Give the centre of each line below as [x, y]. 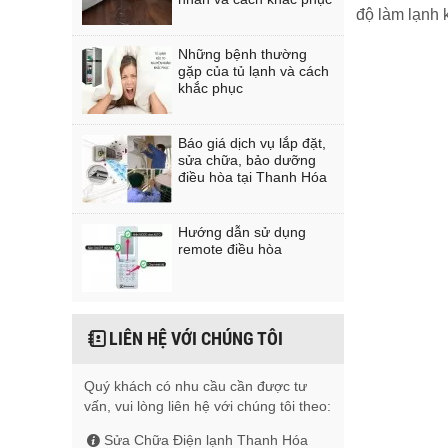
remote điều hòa [230, 249]
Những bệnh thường [242, 54]
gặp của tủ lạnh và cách [253, 71]
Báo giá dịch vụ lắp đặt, [252, 143]
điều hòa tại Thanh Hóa [252, 177]
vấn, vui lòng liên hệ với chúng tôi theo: [207, 406]
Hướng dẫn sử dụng [242, 232]
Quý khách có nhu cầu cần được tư [195, 386]
